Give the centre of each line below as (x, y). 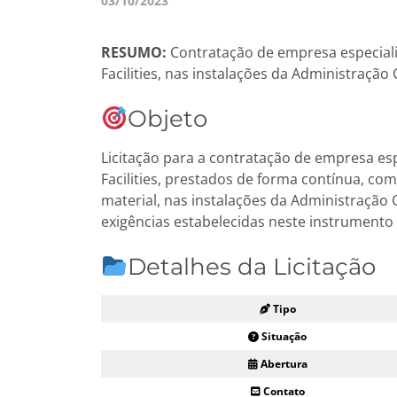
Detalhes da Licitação (251, 267)
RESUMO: (134, 53)
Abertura (284, 364)
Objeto (167, 119)
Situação (284, 337)
